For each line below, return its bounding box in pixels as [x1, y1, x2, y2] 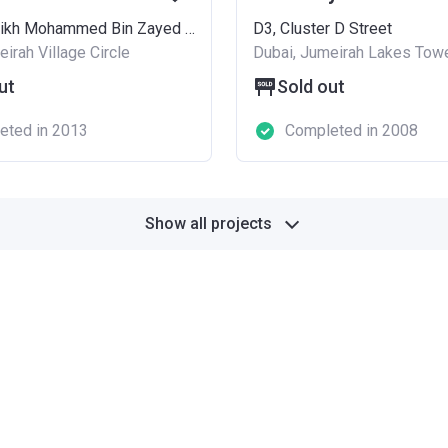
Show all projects [144, 214, 272, 233]
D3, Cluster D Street [253, 19, 392, 38]
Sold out [277, 76, 345, 97]
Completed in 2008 [285, 121, 418, 140]
